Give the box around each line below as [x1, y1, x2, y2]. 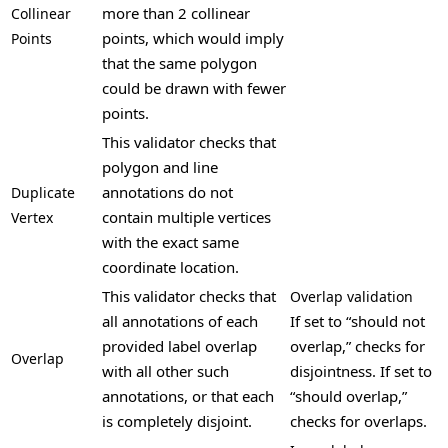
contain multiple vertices [102, 207, 271, 228]
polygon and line [102, 157, 218, 178]
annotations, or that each [102, 386, 274, 407]
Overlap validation [290, 287, 413, 307]
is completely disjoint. [102, 411, 252, 432]
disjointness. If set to [290, 361, 432, 382]
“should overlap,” [290, 386, 407, 407]
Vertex [11, 208, 53, 228]
